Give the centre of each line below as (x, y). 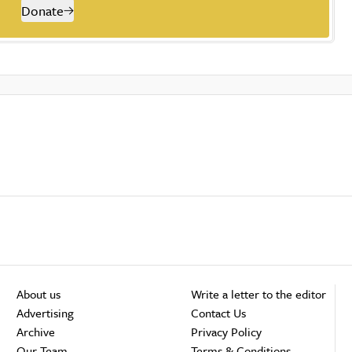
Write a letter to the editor (259, 294)
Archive (36, 332)
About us (40, 294)
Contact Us (219, 313)
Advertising (46, 313)
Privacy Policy (227, 332)
